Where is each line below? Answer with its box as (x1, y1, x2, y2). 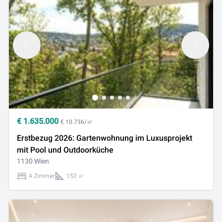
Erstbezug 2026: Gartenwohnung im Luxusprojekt (17, 133, 192, 143)
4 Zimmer (29, 172, 55, 179)
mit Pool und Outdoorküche (17, 145, 113, 155)
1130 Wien (17, 157, 49, 165)
